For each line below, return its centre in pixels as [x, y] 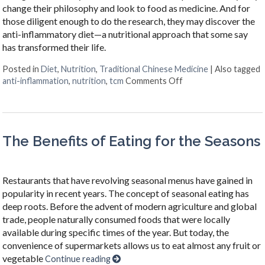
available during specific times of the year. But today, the [116, 232]
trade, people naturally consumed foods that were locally [117, 219]
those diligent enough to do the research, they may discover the [129, 21]
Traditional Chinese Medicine [154, 69]
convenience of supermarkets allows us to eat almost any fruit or [132, 245]
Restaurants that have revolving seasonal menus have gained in [128, 180]
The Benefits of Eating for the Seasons [132, 141]
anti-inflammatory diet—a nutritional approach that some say [125, 34]
